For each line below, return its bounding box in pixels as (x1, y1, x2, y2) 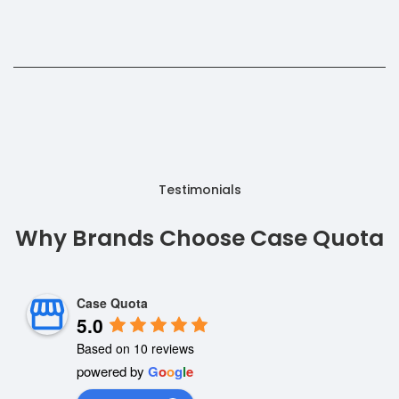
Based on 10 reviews (77, 338, 194, 357)
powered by (77, 361, 148, 380)
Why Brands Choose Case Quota (15, 223, 384, 255)
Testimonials (158, 181, 241, 199)
